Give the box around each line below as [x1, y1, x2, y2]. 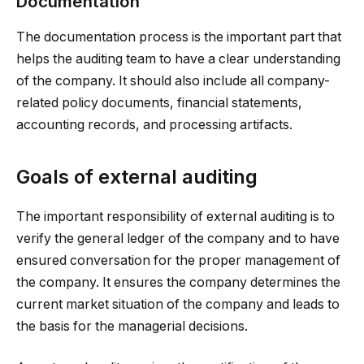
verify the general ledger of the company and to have [16, 230, 340, 246]
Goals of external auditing [16, 164, 258, 188]
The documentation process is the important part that [16, 29, 341, 45]
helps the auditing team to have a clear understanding [16, 51, 340, 67]
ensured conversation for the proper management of [16, 252, 340, 268]
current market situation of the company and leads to [16, 296, 340, 312]
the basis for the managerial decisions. [16, 318, 248, 334]
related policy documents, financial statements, [16, 95, 302, 111]
